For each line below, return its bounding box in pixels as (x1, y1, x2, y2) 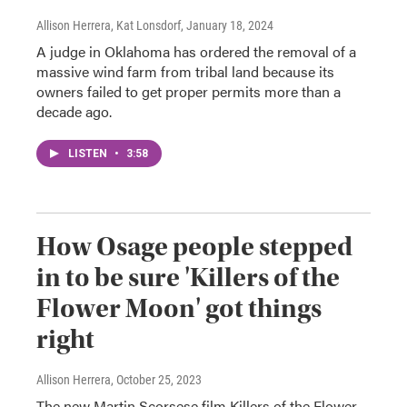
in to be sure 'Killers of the (36, 262, 340, 293)
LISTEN (68, 147, 110, 160)
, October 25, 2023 (111, 372, 202, 387)
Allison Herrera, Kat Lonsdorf (36, 18, 181, 33)
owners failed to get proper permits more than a (36, 81, 341, 102)
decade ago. (36, 101, 112, 122)
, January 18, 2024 (181, 18, 273, 33)
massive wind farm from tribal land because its (36, 61, 334, 82)
